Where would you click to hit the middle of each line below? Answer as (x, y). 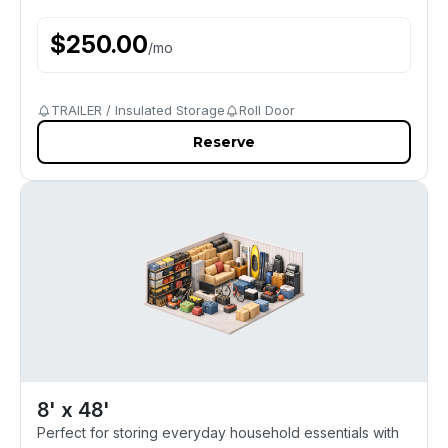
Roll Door (267, 110)
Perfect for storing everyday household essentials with (218, 432)
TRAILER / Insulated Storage (138, 110)
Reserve (224, 142)
